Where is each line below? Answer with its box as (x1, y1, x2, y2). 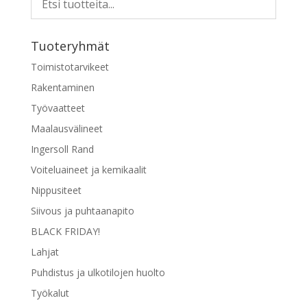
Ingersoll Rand (30, 142, 94, 156)
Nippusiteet (30, 183, 82, 197)
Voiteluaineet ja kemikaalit (30, 162, 147, 176)
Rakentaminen (30, 80, 95, 94)
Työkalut (30, 286, 69, 299)
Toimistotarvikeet (30, 60, 109, 73)
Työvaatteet (30, 101, 85, 114)
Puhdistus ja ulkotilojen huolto (30, 265, 165, 279)
